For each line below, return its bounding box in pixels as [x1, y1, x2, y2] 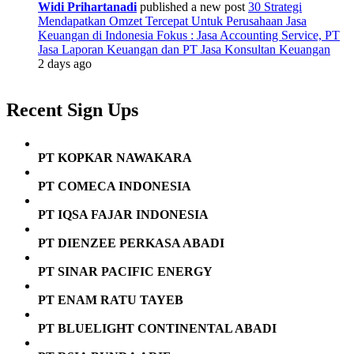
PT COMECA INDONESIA [38, 179, 191, 194]
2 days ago [38, 57, 92, 71]
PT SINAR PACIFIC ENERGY [38, 265, 213, 279]
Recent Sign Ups [6, 100, 138, 121]
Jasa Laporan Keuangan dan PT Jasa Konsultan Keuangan [38, 43, 330, 57]
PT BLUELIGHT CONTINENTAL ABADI [38, 322, 277, 336]
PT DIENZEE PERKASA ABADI [38, 236, 224, 250]
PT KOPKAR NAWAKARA [38, 151, 192, 165]
